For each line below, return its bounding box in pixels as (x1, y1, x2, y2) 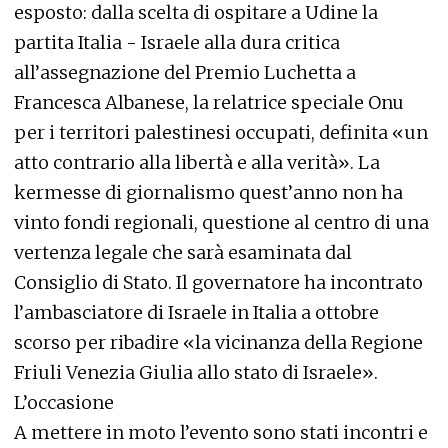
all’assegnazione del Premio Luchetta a (14, 61, 356, 84)
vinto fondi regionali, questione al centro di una (14, 211, 429, 234)
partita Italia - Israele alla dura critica (14, 31, 340, 54)
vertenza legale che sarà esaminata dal (14, 241, 352, 264)
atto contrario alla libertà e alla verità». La (14, 151, 380, 174)
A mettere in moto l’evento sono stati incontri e (14, 421, 428, 444)
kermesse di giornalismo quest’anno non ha (14, 181, 403, 204)
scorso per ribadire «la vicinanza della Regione (14, 331, 423, 354)
